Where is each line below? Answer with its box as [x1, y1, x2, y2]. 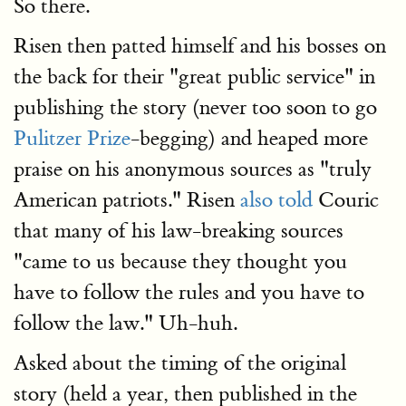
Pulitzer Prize [14, 125, 130, 151]
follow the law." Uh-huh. [14, 310, 237, 336]
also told [240, 187, 313, 213]
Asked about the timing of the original [14, 350, 346, 376]
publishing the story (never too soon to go [14, 94, 377, 121]
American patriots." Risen [14, 187, 240, 213]
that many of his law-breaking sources [14, 217, 343, 244]
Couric [313, 187, 379, 213]
